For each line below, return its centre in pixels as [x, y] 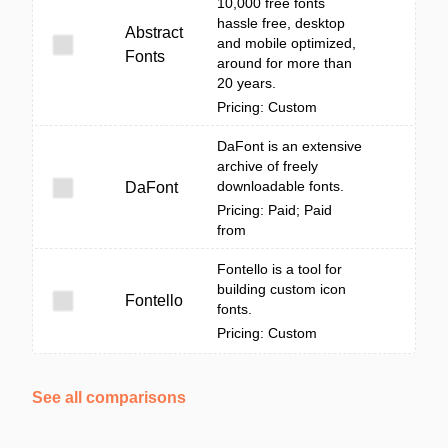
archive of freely [267, 166]
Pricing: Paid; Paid [274, 210]
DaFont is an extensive [289, 146]
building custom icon [281, 289]
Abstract [154, 32]
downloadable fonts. [280, 186]
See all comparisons [109, 397]
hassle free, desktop [281, 23]
